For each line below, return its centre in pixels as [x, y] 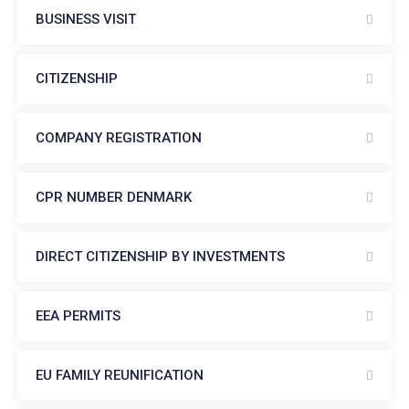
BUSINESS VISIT [86, 19]
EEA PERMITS [78, 316]
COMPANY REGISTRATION [119, 138]
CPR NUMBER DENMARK [114, 197]
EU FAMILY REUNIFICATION [120, 375]
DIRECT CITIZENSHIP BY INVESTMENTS [160, 257]
